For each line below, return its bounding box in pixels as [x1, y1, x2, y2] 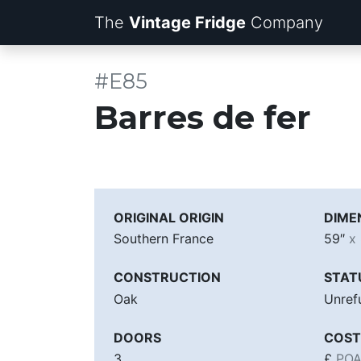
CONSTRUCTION [114, 269, 221, 286]
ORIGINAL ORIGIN [114, 210, 224, 226]
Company [251, 13, 323, 32]
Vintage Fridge [129, 13, 246, 32]
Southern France [114, 230, 214, 247]
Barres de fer [94, 98, 311, 137]
